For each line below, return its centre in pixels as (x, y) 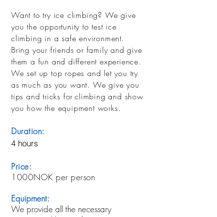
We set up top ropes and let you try (75, 73)
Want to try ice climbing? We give (74, 15)
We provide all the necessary (61, 209)
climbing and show (109, 96)
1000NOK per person (53, 177)
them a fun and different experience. (76, 62)
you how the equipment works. (66, 108)
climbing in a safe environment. (68, 38)
